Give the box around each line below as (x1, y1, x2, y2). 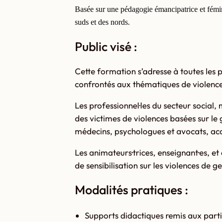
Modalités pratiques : (74, 182, 188, 198)
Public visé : (74, 38, 137, 54)
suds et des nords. (74, 18, 130, 27)
